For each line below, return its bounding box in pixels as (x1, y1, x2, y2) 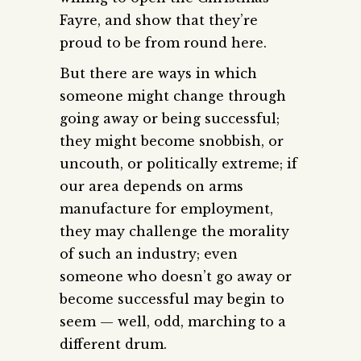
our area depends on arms (60, 177, 243, 194)
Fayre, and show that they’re (60, 11, 258, 28)
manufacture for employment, (60, 200, 273, 217)
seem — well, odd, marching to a (60, 313, 286, 330)
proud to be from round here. (60, 34, 267, 51)
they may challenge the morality (60, 222, 289, 239)
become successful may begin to (60, 290, 284, 307)
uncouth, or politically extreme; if (60, 155, 297, 172)
